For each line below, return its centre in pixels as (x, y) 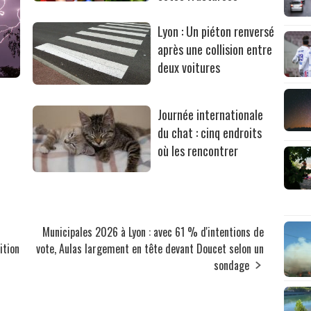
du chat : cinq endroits (210, 133)
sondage (232, 266)
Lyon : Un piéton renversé (216, 32)
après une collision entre (215, 50)
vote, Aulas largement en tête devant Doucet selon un (150, 249)
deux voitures (189, 68)
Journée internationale (211, 115)
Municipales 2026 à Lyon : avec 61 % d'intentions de (153, 232)
